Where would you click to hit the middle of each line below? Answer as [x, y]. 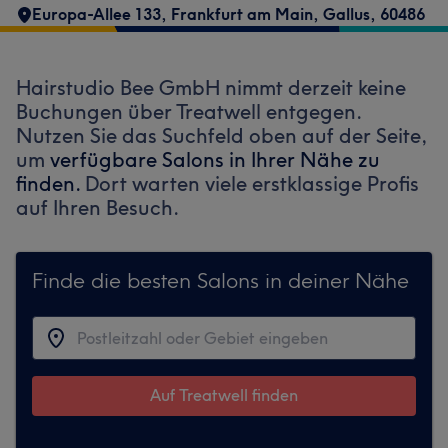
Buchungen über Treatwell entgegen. [188, 111]
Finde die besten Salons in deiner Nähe [220, 280]
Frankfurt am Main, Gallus [270, 14]
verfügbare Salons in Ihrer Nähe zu [215, 159]
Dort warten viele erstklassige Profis [252, 183]
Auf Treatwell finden [224, 395]
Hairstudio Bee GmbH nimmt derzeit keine [211, 87]
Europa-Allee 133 [96, 14]
